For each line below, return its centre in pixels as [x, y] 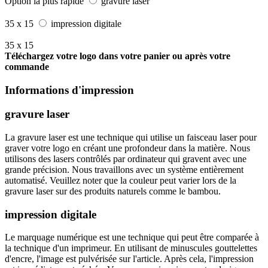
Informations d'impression [69, 90]
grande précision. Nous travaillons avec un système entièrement [124, 169]
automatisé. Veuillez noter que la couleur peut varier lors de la [121, 180]
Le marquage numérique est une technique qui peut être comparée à [132, 237]
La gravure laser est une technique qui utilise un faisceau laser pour [131, 137]
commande [27, 66]
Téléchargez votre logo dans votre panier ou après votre [118, 56]
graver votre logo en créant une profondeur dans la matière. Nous [127, 148]
